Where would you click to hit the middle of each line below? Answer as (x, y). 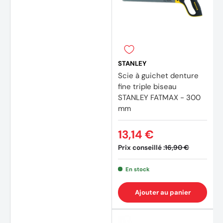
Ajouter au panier (163, 192)
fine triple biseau (147, 86)
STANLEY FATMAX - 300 (159, 97)
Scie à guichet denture (158, 75)
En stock (137, 169)
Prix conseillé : (141, 147)
